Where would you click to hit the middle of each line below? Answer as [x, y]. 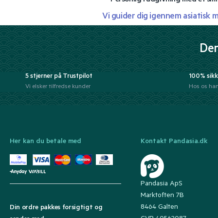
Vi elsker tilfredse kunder [58, 87]
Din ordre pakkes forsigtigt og [56, 208]
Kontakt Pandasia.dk [174, 142]
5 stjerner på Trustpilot [59, 76]
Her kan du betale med [45, 142]
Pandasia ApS [161, 184]
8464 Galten [159, 208]
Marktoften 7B [162, 196]
